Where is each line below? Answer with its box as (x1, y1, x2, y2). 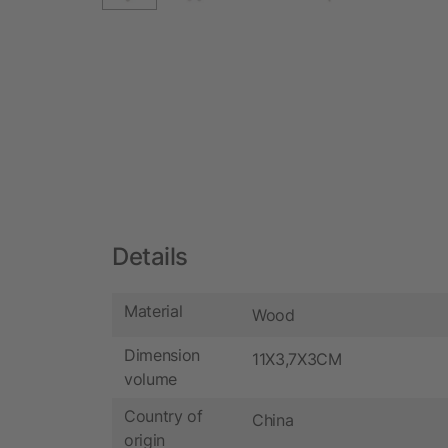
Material (124, 301, 183, 322)
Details (112, 241, 188, 271)
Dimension (124, 345, 201, 366)
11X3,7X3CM (252, 348, 342, 369)
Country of (124, 406, 203, 427)
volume (124, 369, 178, 390)
